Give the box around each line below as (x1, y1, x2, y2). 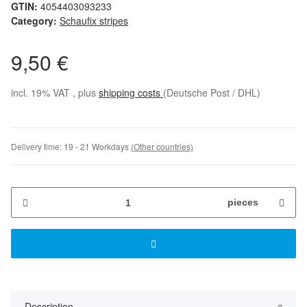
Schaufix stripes (60, 14, 128, 28)
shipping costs (99, 86, 163, 100)
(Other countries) (131, 140, 193, 153)
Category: (11, 14, 60, 28)
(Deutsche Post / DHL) (163, 86, 260, 100)
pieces (228, 197, 258, 208)
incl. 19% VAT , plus (11, 86, 99, 100)
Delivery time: (11, 140, 64, 153)
